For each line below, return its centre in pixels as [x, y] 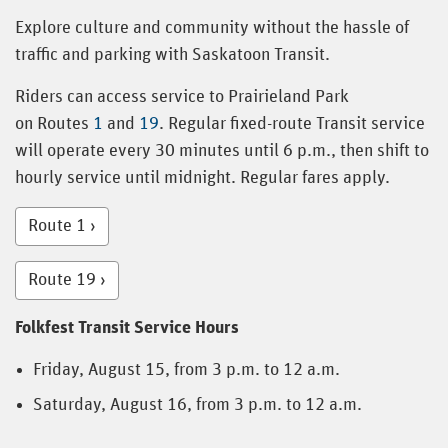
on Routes [54, 123]
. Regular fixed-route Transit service [292, 123]
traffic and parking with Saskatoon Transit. [174, 54]
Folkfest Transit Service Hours [127, 327]
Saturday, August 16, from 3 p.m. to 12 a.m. [203, 404]
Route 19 [62, 279]
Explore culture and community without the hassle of [212, 27]
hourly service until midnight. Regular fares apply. [204, 177]
